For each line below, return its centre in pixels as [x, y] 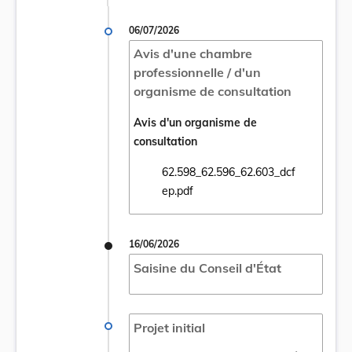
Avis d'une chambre [192, 54]
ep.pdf [177, 191]
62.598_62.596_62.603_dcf [228, 172]
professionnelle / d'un [197, 73]
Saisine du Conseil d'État [207, 268]
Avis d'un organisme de [195, 123]
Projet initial [169, 327]
